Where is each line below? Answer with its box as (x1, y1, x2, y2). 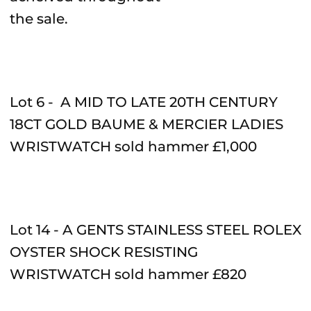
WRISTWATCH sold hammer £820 (10, 266, 250, 283)
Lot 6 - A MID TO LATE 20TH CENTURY (10, 94, 278, 110)
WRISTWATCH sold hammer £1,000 (10, 138, 260, 155)
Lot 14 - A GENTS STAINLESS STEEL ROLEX (10, 221, 301, 238)
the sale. (10, 10, 68, 27)
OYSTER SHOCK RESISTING (10, 244, 198, 260)
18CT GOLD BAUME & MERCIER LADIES (10, 116, 283, 133)
